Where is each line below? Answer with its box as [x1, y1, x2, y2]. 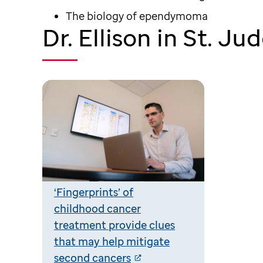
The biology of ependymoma [66, 9, 208, 23]
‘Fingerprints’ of [54, 184, 133, 199]
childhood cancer [54, 201, 141, 215]
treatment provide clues [54, 217, 175, 232]
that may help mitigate [54, 234, 170, 248]
